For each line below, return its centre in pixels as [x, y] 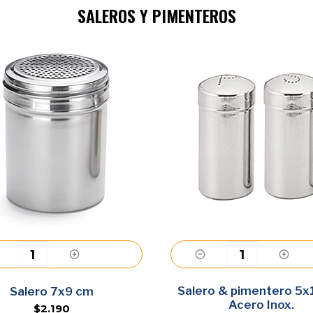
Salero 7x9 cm [52, 291]
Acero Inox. [261, 305]
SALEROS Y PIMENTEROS [156, 15]
